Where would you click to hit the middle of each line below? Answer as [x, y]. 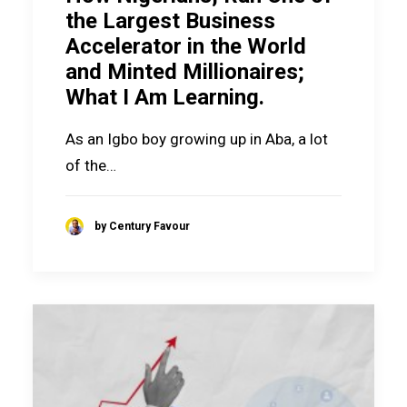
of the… [91, 165]
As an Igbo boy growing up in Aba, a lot [197, 139]
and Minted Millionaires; [185, 71]
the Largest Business [170, 20]
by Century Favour [142, 226]
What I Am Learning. [165, 97]
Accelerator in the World [186, 46]
